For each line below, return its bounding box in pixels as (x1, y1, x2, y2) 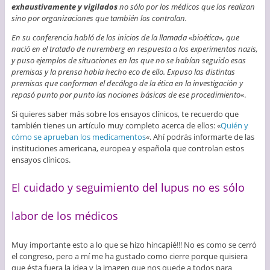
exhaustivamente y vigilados (11, 1, 118, 13)
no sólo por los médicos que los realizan (117, 1, 255, 13)
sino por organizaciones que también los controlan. (11, 13, 187, 24)
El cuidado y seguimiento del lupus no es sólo (11, 180, 245, 195)
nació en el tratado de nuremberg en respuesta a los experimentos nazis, (11, 43, 258, 55)
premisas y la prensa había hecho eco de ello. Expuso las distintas (11, 66, 235, 78)
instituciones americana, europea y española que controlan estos (11, 143, 244, 154)
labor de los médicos (11, 209, 118, 224)
